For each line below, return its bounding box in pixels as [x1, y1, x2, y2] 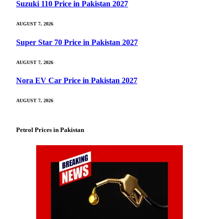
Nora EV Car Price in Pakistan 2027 [16, 76, 137, 85]
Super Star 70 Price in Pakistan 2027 [16, 38, 138, 46]
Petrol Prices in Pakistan [16, 126, 84, 134]
